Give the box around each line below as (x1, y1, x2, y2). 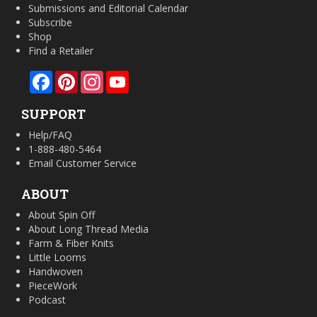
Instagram (103, 69, 150, 83)
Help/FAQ (28, 127, 72, 142)
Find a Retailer (28, 43, 93, 57)
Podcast (28, 292, 66, 306)
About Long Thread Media (28, 221, 149, 236)
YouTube (129, 69, 170, 83)
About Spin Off (28, 207, 95, 221)
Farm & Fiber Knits (28, 236, 114, 250)
